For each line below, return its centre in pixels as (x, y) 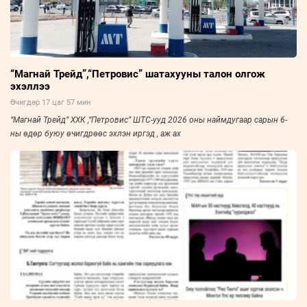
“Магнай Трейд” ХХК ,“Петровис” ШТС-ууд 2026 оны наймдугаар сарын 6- (149, 120)
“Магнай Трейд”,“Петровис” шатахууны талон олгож (138, 74)
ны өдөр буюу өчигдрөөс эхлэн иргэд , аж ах (96, 133)
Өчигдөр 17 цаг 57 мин (50, 102)
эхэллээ (30, 86)
